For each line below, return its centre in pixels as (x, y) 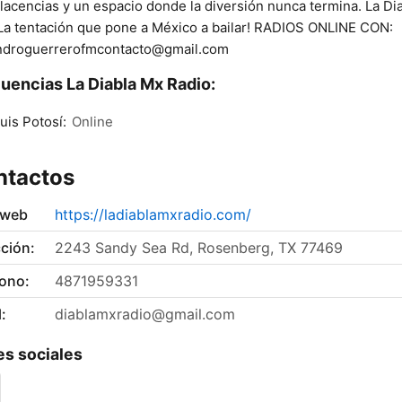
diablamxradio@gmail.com (145, 315)
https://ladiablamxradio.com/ (153, 215)
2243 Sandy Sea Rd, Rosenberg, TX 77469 (199, 248)
